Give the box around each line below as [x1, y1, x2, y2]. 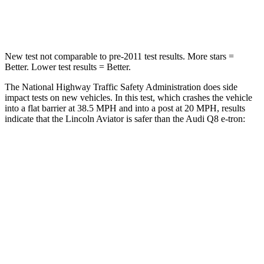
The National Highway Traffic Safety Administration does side [5, 81, 237, 92]
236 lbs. [174, 233, 200, 242]
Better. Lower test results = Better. [5, 61, 131, 72]
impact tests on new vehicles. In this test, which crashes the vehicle [5, 92, 252, 103]
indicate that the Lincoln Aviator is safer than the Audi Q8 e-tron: [5, 113, 245, 124]
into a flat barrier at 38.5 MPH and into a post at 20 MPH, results [5, 103, 245, 113]
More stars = [185, 51, 234, 61]
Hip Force [76, 233, 108, 242]
